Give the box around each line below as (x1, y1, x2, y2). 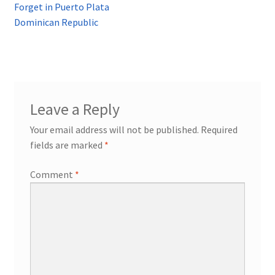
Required (200, 123, 238, 136)
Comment (29, 168, 75, 181)
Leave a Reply (29, 99, 120, 120)
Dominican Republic (14, 15, 98, 28)
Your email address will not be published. (29, 123, 199, 136)
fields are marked (29, 139, 104, 152)
